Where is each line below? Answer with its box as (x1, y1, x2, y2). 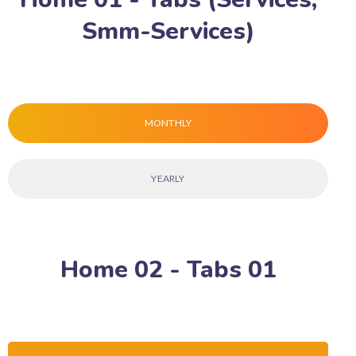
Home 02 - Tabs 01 (60, 253, 277, 286)
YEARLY (151, 172, 185, 184)
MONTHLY (144, 117, 192, 129)
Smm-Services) (81, 15, 255, 48)
